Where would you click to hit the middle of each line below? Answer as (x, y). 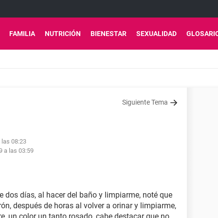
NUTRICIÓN (63, 34)
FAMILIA (22, 34)
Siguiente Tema (145, 102)
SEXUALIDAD (156, 34)
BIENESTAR (109, 34)
